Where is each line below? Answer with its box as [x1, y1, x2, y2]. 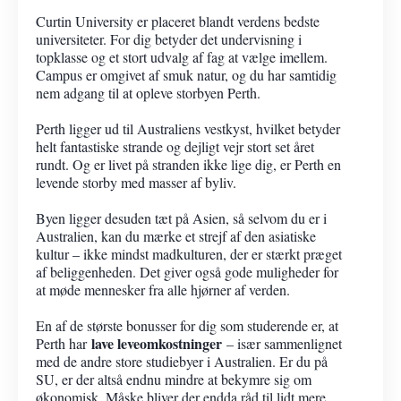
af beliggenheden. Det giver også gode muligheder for [36, 261, 338, 281]
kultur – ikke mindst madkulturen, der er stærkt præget [36, 243, 342, 263]
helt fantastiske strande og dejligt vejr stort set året [36, 136, 314, 156]
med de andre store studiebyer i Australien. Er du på [36, 351, 328, 371]
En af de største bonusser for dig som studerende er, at [36, 315, 338, 335]
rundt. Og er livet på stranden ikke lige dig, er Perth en [36, 154, 341, 174]
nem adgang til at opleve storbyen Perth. [36, 82, 260, 102]
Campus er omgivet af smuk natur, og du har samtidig [36, 64, 337, 84]
